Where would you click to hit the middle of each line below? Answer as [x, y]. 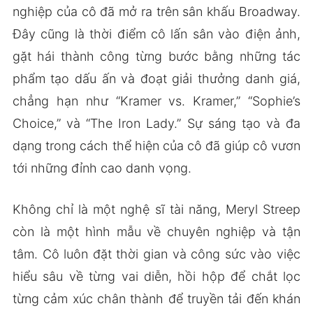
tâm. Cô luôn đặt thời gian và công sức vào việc [156, 254]
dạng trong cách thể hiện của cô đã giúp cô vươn [156, 145]
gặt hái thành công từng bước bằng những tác [156, 56]
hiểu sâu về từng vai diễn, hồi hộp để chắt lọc [156, 276]
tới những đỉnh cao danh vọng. [102, 168]
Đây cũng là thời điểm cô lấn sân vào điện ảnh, [156, 34]
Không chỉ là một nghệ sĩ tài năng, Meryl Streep [156, 209]
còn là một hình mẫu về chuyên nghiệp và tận [156, 231]
